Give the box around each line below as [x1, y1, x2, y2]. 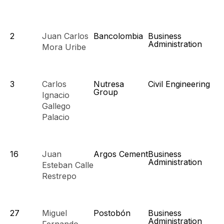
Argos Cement [93, 149, 148, 159]
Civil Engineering [148, 79, 210, 89]
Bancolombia [93, 31, 143, 41]
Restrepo [42, 171, 76, 181]
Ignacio [42, 90, 69, 100]
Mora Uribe [42, 42, 86, 52]
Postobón [93, 208, 130, 218]
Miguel [42, 208, 67, 218]
